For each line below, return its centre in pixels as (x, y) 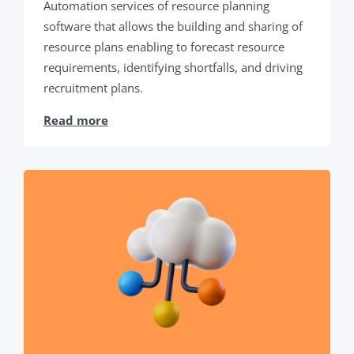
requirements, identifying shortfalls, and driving (173, 67)
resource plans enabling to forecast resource (164, 46)
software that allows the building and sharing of (173, 26)
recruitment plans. (93, 87)
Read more (76, 120)
